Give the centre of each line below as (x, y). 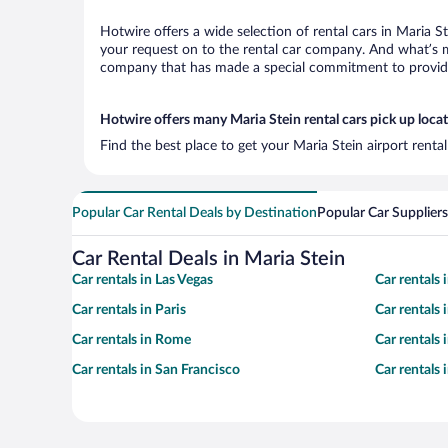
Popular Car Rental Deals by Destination (194, 213)
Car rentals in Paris (129, 310)
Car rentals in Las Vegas (142, 280)
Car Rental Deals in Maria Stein (208, 259)
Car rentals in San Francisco (156, 370)
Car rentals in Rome (131, 340)
